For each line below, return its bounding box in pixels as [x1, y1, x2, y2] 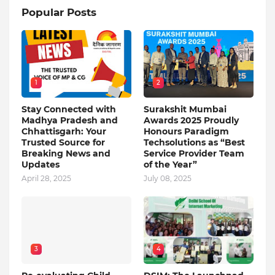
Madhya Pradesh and [21, 115, 118, 126]
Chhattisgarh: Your [21, 126, 106, 137]
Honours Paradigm [144, 126, 229, 137]
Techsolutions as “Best [144, 137, 245, 149]
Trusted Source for [21, 137, 105, 149]
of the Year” [144, 159, 197, 171]
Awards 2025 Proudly [144, 115, 239, 126]
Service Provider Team [144, 148, 244, 160]
